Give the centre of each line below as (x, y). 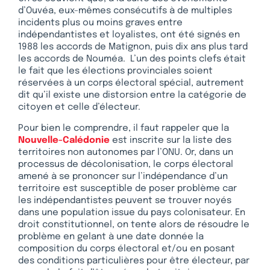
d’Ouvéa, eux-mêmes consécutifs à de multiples (125, 11)
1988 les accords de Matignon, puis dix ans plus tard (133, 47)
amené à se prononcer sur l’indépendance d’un (123, 176)
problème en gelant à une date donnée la (111, 237)
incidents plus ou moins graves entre (100, 23)
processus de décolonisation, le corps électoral (126, 164)
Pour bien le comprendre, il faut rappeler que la (124, 128)
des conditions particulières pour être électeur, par (134, 261)
